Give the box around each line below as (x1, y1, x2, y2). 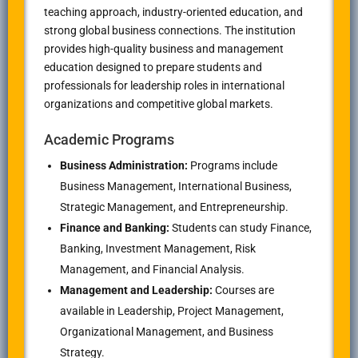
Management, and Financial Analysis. (60, 263, 245, 276)
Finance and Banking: (60, 221, 169, 235)
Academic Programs (44, 131, 174, 149)
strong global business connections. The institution (44, 24, 296, 38)
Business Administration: (60, 159, 188, 173)
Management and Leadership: (60, 284, 213, 297)
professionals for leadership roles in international (44, 79, 284, 93)
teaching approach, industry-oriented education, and (44, 6, 303, 19)
